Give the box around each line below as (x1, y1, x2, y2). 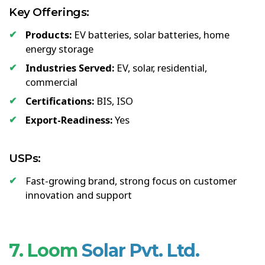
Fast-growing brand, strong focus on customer (25, 173, 237, 188)
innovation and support (25, 188, 132, 202)
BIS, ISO (94, 93, 133, 108)
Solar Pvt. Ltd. (82, 239, 199, 261)
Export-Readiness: (25, 112, 112, 127)
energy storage (25, 41, 93, 56)
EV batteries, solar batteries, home (72, 27, 230, 41)
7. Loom (9, 239, 77, 261)
